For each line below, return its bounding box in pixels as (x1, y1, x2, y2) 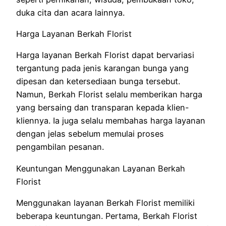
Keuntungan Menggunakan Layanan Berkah (16, 163, 185, 174)
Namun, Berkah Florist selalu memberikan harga (16, 89, 202, 100)
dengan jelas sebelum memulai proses (16, 129, 164, 139)
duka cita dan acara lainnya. (16, 7, 125, 18)
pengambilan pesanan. (16, 142, 104, 152)
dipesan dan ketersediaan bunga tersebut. (16, 76, 180, 87)
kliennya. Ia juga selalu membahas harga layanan (16, 116, 205, 126)
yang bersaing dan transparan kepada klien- (16, 102, 189, 113)
